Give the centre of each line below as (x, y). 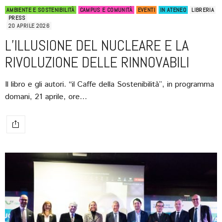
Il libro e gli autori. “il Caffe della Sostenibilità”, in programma (110, 84)
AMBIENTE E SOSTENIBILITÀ (41, 10)
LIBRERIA (203, 10)
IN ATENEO (173, 10)
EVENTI (146, 10)
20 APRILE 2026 (29, 26)
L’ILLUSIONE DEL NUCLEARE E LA (97, 45)
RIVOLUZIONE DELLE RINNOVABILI (97, 62)
